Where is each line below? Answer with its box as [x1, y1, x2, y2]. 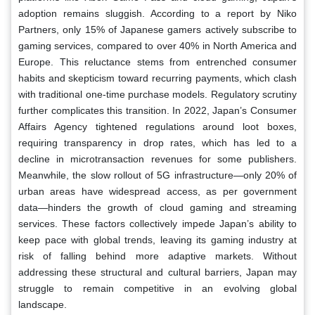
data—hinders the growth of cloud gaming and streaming [18, 201, 297, 213]
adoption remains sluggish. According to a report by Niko [18, 7, 297, 19]
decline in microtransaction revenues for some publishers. [18, 153, 297, 165]
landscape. [18, 298, 67, 310]
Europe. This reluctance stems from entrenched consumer [18, 56, 297, 67]
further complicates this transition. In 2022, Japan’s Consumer [18, 104, 297, 116]
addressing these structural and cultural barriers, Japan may [18, 266, 297, 278]
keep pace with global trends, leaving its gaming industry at [18, 233, 297, 245]
